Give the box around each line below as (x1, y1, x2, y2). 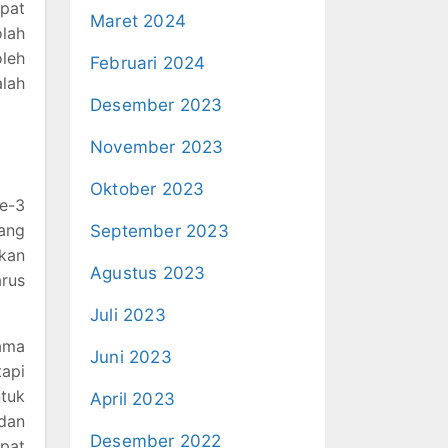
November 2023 (90, 137, 224, 157)
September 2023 (90, 221, 229, 241)
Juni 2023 (90, 347, 172, 367)
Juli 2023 (90, 305, 166, 325)
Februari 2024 (90, 53, 206, 73)
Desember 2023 (90, 95, 223, 115)
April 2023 (90, 389, 175, 409)
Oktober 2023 (90, 179, 205, 199)
